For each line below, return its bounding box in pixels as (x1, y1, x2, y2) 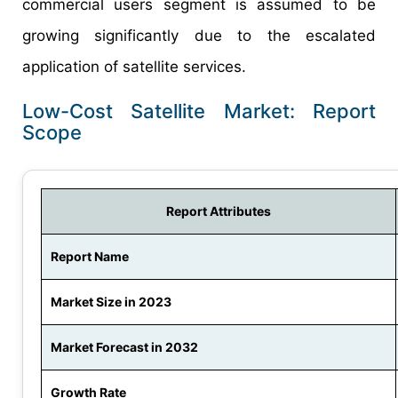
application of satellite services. (22, 58, 246, 76)
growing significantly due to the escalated (22, 27, 376, 45)
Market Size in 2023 (51, 294, 171, 310)
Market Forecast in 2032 (51, 339, 198, 355)
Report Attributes (166, 203, 271, 219)
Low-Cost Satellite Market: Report (22, 99, 376, 123)
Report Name (51, 249, 129, 265)
